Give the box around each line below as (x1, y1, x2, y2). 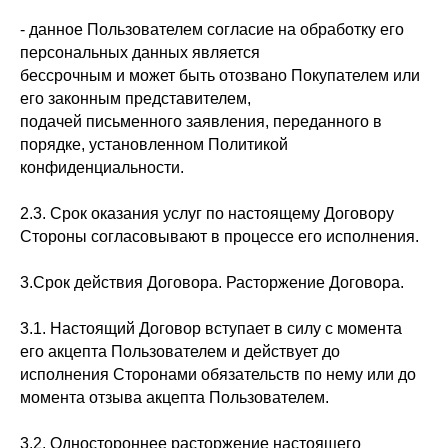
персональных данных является (20, 44, 260, 61)
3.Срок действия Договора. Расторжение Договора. (20, 274, 404, 291)
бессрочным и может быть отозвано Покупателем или (20, 67, 420, 84)
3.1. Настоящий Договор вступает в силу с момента (20, 320, 402, 337)
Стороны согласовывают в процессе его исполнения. (20, 228, 419, 245)
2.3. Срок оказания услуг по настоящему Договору (20, 205, 394, 222)
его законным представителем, (20, 90, 251, 107)
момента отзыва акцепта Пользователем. (20, 389, 329, 406)
